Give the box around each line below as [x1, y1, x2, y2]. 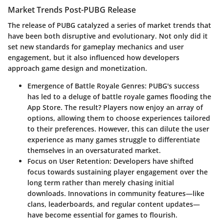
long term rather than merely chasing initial [27, 177, 174, 187]
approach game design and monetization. [8, 63, 147, 73]
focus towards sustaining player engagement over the [27, 167, 208, 176]
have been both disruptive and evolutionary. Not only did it [8, 31, 208, 41]
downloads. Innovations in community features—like [27, 188, 204, 198]
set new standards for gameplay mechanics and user [8, 42, 184, 51]
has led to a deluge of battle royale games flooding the [27, 91, 211, 101]
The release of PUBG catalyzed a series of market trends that [8, 20, 211, 30]
